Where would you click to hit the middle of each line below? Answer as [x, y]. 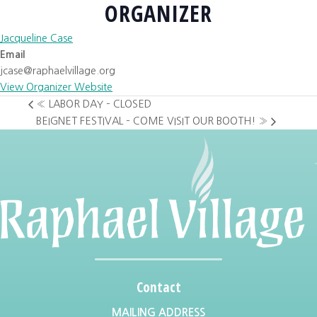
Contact [158, 287]
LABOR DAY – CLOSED [99, 104]
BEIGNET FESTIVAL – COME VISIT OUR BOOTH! [147, 121]
